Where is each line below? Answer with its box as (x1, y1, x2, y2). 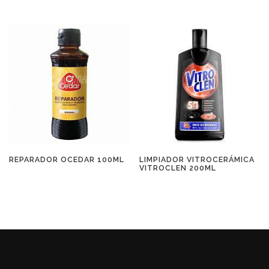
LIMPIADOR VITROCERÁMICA (139, 154, 255, 164)
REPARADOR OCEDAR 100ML (9, 154, 124, 164)
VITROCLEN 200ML (139, 163, 217, 172)
